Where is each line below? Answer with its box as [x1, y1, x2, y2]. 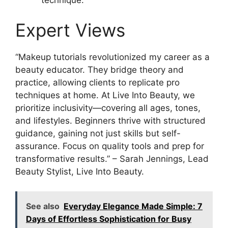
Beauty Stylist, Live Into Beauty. [15, 166, 144, 177]
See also [26, 201, 60, 211]
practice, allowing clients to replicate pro [15, 77, 180, 88]
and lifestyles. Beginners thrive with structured [15, 116, 206, 126]
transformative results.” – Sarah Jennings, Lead [15, 154, 209, 164]
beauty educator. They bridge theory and [15, 65, 184, 75]
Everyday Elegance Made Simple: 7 [64, 201, 203, 211]
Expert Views [15, 19, 125, 41]
